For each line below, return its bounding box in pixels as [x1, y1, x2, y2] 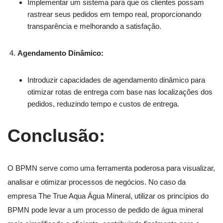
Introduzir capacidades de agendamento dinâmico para [27, 75, 205, 84]
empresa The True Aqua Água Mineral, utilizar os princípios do [7, 191, 209, 200]
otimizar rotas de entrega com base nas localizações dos [27, 87, 213, 96]
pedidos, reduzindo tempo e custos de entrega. [27, 99, 179, 108]
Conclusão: [7, 125, 105, 146]
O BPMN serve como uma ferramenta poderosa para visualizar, [7, 163, 215, 172]
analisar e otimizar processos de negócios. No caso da [7, 177, 186, 186]
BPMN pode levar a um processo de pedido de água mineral [7, 205, 203, 214]
